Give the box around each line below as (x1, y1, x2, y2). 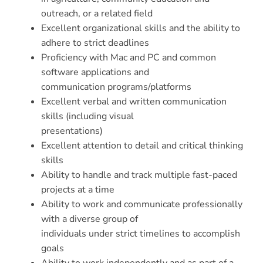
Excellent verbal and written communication (41, 95, 227, 109)
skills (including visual (41, 110, 134, 123)
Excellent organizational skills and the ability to (41, 22, 240, 35)
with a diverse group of (41, 213, 138, 226)
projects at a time (41, 183, 114, 197)
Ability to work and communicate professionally (41, 198, 242, 211)
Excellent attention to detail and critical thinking (41, 139, 243, 153)
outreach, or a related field (41, 7, 153, 21)
